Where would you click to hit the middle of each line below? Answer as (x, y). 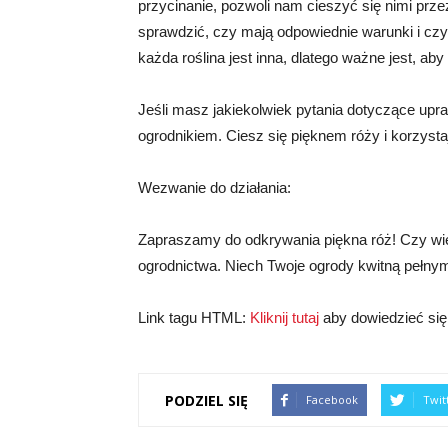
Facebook (332, 399)
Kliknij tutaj (284, 317)
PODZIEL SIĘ (206, 400)
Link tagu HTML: (194, 317)
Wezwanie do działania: (214, 187)
